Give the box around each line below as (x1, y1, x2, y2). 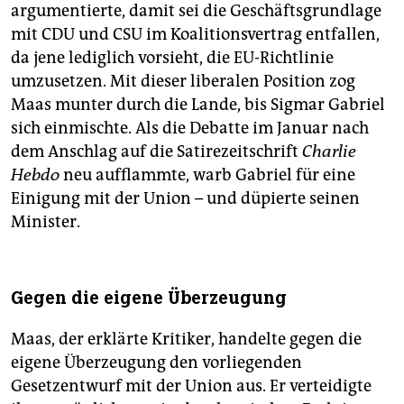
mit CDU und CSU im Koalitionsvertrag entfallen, (11, 24, 380, 45)
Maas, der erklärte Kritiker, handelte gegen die (11, 329, 362, 350)
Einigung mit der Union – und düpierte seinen (11, 188, 360, 209)
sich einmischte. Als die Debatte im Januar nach (11, 118, 369, 139)
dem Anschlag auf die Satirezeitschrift (11, 142, 302, 162)
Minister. (11, 212, 80, 233)
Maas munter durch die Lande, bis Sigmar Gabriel (11, 95, 385, 115)
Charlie (302, 142, 356, 162)
